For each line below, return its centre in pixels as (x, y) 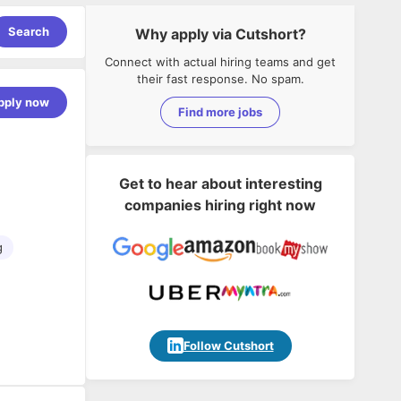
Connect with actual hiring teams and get (220, 61)
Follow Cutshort (228, 345)
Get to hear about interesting (220, 183)
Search (29, 31)
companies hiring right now (220, 205)
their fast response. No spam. (220, 78)
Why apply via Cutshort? (220, 34)
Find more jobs (220, 111)
